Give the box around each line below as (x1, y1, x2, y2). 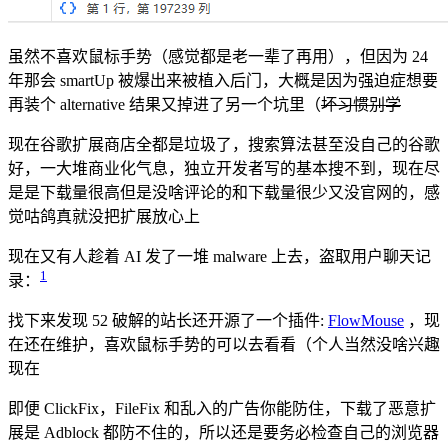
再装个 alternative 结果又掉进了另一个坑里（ (8, 96, 321, 114)
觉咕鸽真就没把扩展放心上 (8, 208, 200, 226)
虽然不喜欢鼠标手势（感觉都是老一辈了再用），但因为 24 (8, 48, 428, 66)
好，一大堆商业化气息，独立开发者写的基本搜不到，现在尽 (8, 160, 440, 178)
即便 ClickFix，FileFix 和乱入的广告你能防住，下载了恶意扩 (8, 400, 436, 418)
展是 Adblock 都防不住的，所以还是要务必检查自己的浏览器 (8, 424, 439, 442)
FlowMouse (328, 312, 404, 330)
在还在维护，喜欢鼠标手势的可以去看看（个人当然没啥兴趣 (8, 336, 440, 354)
